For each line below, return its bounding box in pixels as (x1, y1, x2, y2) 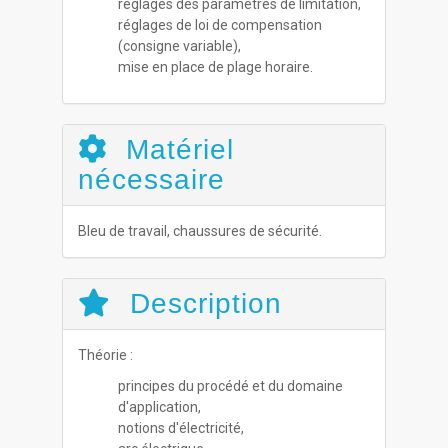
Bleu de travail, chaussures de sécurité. (78, 223, 323, 239)
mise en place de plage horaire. (118, 59, 314, 75)
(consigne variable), (118, 38, 242, 54)
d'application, (118, 399, 202, 415)
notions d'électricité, (118, 420, 245, 436)
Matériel (117, 134, 235, 165)
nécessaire (78, 164, 226, 195)
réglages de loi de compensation (118, 17, 323, 33)
